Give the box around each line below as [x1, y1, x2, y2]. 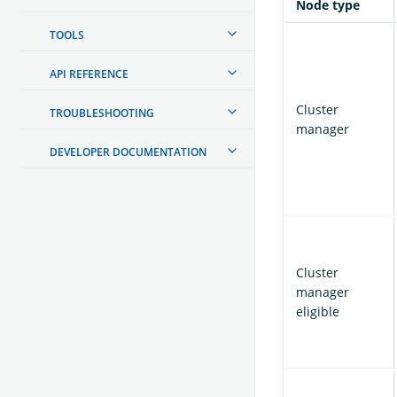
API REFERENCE [50, 66, 128, 82]
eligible [296, 302, 339, 320]
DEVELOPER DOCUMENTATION [50, 144, 206, 160]
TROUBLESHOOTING [50, 105, 154, 121]
